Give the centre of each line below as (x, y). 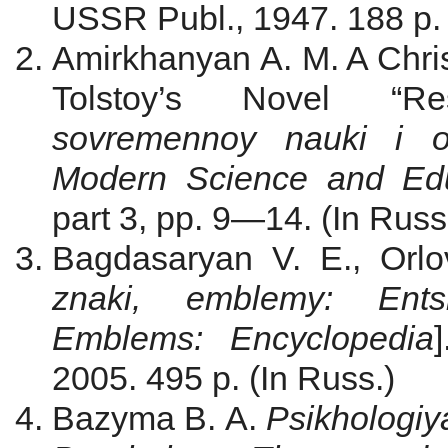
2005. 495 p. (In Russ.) (223, 378)
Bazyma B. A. (159, 418)
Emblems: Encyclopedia (243, 338)
